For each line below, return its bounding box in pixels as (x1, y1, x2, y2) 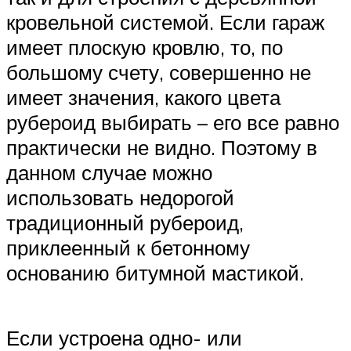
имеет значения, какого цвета (6, 84, 280, 110)
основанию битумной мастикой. (6, 259, 304, 285)
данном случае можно (6, 159, 212, 185)
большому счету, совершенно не (6, 59, 311, 85)
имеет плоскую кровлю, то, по (6, 34, 283, 60)
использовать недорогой (6, 184, 234, 210)
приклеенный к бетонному (6, 234, 250, 260)
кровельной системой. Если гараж (6, 9, 324, 34)
